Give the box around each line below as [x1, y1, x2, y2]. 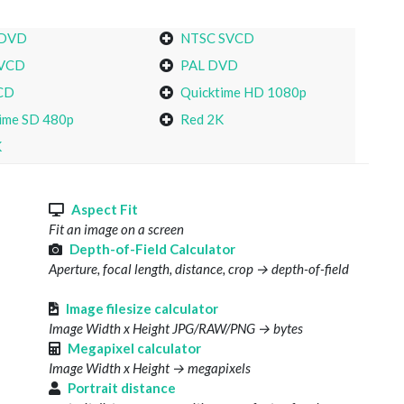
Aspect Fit [71, 201, 138, 218]
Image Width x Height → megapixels [49, 360, 251, 377]
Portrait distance [68, 380, 176, 397]
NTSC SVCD [180, 30, 255, 47]
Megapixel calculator [68, 340, 201, 357]
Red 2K [180, 111, 225, 128]
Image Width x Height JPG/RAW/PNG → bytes [49, 320, 303, 337]
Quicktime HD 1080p [180, 84, 308, 101]
